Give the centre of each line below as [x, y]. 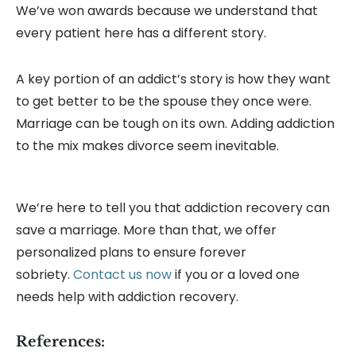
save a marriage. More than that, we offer [146, 230]
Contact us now [122, 275]
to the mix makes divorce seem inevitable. [147, 146]
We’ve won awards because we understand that [167, 11]
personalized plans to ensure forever [131, 253]
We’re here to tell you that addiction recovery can [173, 208]
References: [60, 342]
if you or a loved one [236, 275]
